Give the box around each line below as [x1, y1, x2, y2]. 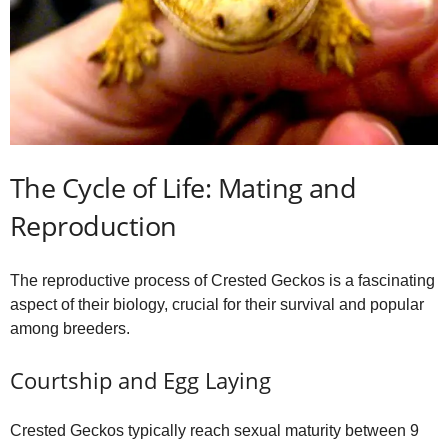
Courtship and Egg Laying [10, 364, 271, 395]
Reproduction [10, 206, 177, 244]
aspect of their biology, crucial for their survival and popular [10, 295, 424, 313]
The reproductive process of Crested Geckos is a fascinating [10, 271, 435, 289]
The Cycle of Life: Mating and [10, 168, 357, 206]
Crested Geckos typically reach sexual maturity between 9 [10, 421, 419, 439]
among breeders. [10, 319, 130, 337]
